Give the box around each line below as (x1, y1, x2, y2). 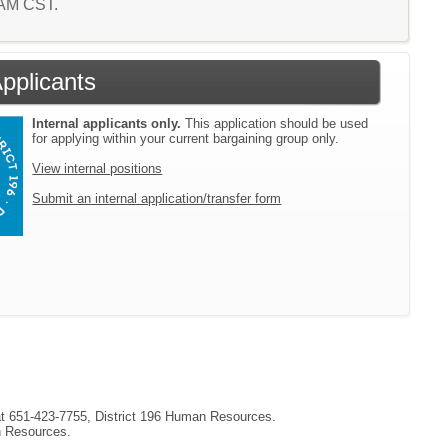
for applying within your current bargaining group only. (32, 130, 340, 146)
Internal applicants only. (32, 115, 182, 131)
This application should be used (181, 115, 369, 131)
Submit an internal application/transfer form (32, 190, 282, 206)
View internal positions (32, 160, 163, 176)
